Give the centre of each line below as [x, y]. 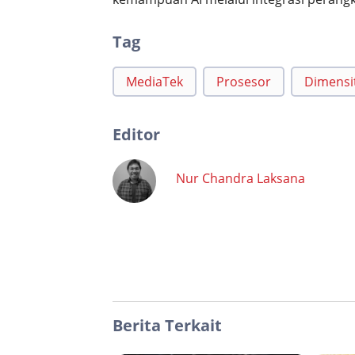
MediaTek [155, 82]
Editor [136, 135]
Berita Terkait [167, 326]
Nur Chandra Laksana [240, 178]
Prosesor [244, 82]
